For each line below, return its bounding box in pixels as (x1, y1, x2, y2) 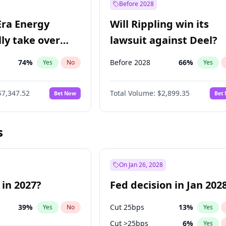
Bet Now (54, 89, 77, 97)
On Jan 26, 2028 (119, 160, 163, 169)
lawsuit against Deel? (110, 33, 218, 47)
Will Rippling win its (110, 17, 209, 31)
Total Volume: (110, 88, 156, 98)
